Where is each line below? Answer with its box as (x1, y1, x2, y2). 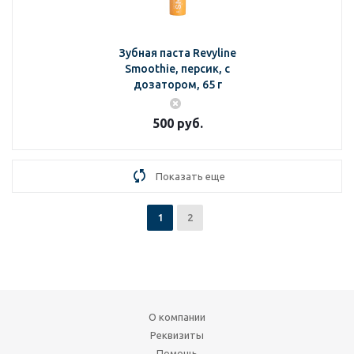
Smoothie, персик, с (125, 62, 230, 75)
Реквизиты (150, 330, 204, 341)
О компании (149, 311, 205, 322)
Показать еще (156, 171, 225, 182)
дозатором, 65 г (133, 78, 222, 91)
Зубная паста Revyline (119, 47, 236, 59)
